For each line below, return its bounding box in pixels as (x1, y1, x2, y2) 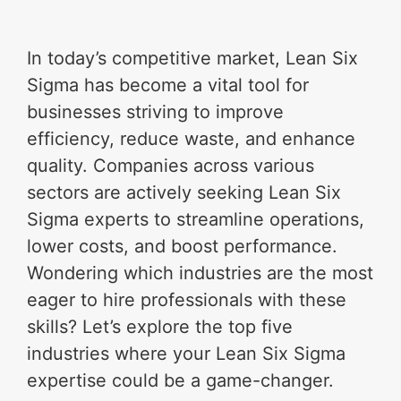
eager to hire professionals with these (27, 289, 347, 311)
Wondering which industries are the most (27, 262, 374, 285)
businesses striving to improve (27, 101, 285, 124)
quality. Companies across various (27, 155, 315, 177)
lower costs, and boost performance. (27, 235, 338, 258)
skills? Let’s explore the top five (27, 316, 294, 338)
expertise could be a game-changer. (27, 370, 335, 392)
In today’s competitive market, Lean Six (27, 47, 359, 70)
